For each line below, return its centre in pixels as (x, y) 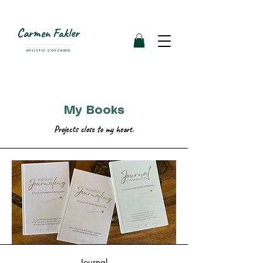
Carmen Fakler (48, 33)
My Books (94, 111)
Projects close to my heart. (94, 129)
